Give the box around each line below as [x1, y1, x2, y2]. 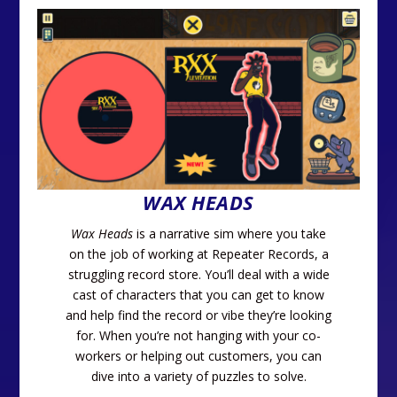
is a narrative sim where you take [133, 224, 326, 242]
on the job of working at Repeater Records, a [68, 245, 329, 262]
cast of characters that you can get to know [73, 285, 324, 303]
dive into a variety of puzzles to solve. [90, 367, 307, 385]
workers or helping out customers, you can [75, 346, 322, 364]
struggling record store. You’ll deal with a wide [67, 265, 330, 283]
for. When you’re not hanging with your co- [76, 326, 321, 344]
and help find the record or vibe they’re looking [66, 306, 331, 323]
